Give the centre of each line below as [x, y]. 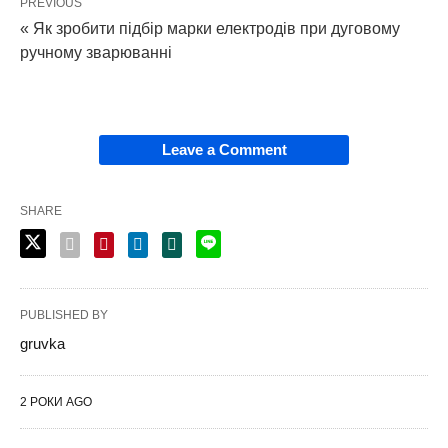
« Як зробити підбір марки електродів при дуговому [210, 29]
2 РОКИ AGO [56, 402]
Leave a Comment [224, 150]
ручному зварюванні [96, 53]
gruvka [42, 344]
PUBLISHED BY [64, 315]
